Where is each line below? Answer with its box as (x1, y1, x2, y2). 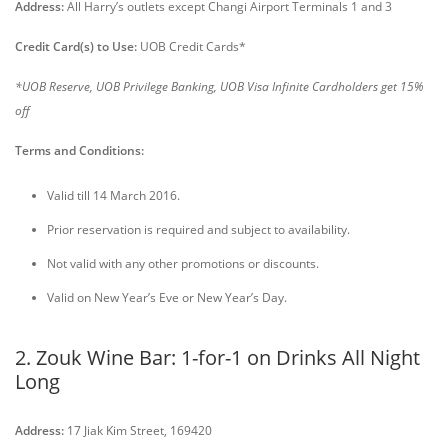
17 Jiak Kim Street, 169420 (64, 422, 212, 439)
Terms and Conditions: (15, 142, 144, 159)
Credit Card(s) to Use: (15, 38, 137, 55)
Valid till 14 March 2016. (47, 187, 180, 204)
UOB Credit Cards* (137, 38, 246, 55)
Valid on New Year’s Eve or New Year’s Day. (47, 289, 287, 306)
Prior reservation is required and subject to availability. (47, 221, 350, 238)
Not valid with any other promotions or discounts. (47, 255, 319, 272)
